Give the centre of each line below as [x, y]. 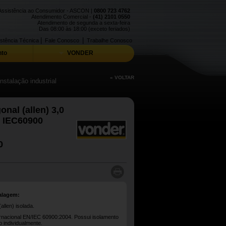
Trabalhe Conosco [109, 40]
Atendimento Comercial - [62, 17]
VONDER [79, 53]
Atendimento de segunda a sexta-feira [84, 23]
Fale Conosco [62, 40]
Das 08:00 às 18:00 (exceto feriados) [84, 29]
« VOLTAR [122, 77]
